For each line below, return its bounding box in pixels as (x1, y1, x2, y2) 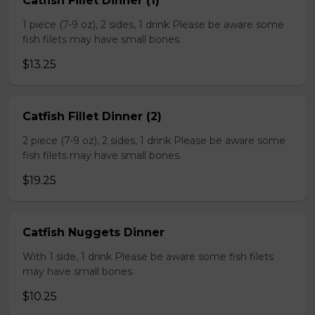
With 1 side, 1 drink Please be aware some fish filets (22, 250, 274, 263)
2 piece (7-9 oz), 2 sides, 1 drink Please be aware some (22, 134, 285, 147)
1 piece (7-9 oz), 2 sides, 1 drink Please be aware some (22, 18, 284, 31)
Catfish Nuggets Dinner (22, 226, 165, 239)
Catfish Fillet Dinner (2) (22, 110, 162, 123)
